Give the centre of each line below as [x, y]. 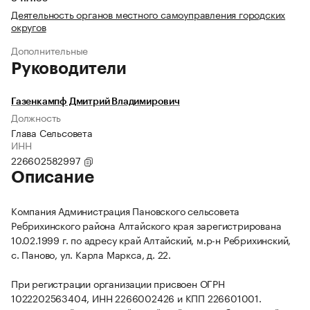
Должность [36, 117]
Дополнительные [50, 50]
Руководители [69, 69]
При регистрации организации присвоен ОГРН [118, 283]
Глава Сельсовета [52, 133]
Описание [53, 177]
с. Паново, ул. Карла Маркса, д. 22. [91, 254]
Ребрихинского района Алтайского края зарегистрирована [146, 225]
